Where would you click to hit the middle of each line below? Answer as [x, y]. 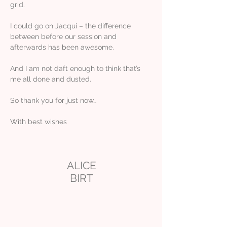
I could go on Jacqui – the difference [70, 26]
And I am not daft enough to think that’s [75, 68]
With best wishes [39, 121]
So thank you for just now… [53, 100]
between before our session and [63, 36]
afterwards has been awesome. [62, 47]
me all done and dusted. [51, 79]
